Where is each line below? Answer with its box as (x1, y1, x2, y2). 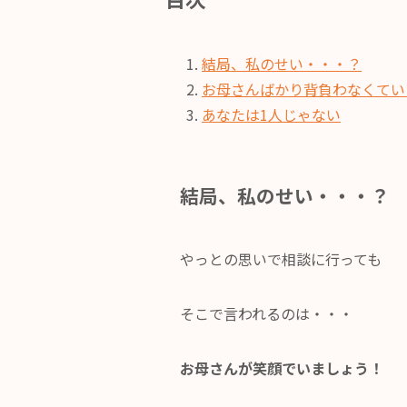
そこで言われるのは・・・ (180, 303, 353, 325)
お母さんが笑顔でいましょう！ (180, 357, 383, 380)
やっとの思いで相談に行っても (180, 248, 382, 271)
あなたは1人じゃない (202, 104, 341, 126)
